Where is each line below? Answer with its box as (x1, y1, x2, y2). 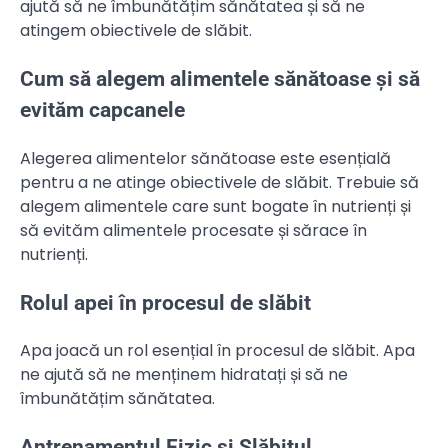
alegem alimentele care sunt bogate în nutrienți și (20, 194, 411, 218)
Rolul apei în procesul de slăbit (20, 290, 311, 315)
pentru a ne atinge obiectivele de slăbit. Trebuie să (20, 170, 419, 194)
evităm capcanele (20, 97, 185, 122)
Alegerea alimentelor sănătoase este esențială (20, 146, 391, 170)
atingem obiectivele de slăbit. (20, 19, 252, 43)
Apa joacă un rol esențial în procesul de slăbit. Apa (20, 339, 415, 363)
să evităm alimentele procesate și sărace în (20, 218, 367, 242)
